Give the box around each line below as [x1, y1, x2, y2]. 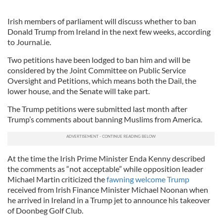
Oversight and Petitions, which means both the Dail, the [7, 76, 196, 85]
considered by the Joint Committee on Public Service [7, 65, 186, 75]
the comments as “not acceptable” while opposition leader [7, 164, 203, 173]
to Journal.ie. [7, 37, 51, 47]
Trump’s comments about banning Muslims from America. [7, 114, 202, 124]
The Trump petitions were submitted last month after [7, 104, 187, 113]
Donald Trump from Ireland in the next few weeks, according [7, 27, 211, 36]
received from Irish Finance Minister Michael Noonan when [7, 185, 208, 194]
